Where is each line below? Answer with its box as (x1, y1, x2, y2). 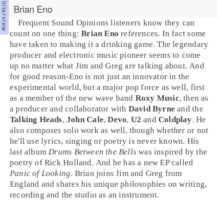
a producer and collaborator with (10, 104, 129, 113)
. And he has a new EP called (91, 158, 194, 167)
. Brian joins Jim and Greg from (70, 169, 182, 178)
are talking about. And (123, 61, 204, 70)
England (10, 179, 40, 189)
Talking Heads (10, 115, 63, 124)
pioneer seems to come (117, 50, 201, 60)
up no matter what (10, 61, 76, 70)
